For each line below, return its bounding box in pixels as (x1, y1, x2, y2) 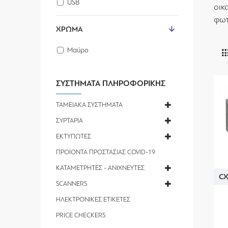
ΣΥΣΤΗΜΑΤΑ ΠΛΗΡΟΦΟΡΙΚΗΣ (56, 78, 165, 88)
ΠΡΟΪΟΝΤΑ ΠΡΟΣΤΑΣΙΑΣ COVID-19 (56, 148, 155, 156)
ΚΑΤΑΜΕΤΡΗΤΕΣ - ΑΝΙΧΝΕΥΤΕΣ (56, 164, 145, 172)
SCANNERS (56, 180, 87, 187)
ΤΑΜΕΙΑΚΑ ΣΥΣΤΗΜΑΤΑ (56, 101, 123, 108)
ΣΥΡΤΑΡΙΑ (56, 117, 83, 124)
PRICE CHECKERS (56, 211, 105, 219)
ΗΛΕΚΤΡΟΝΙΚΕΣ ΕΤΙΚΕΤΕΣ (56, 195, 130, 203)
